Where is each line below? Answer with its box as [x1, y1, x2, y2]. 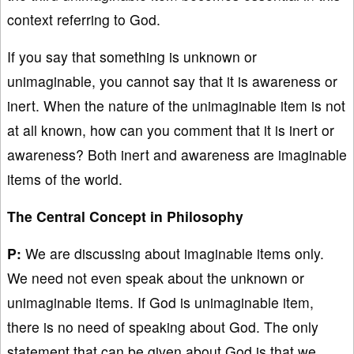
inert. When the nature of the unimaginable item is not [7, 95, 345, 115]
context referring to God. [7, 9, 160, 29]
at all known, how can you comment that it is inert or [7, 119, 334, 140]
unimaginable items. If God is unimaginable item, [7, 292, 314, 312]
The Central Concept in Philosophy [7, 205, 243, 226]
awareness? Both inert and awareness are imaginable [7, 144, 347, 164]
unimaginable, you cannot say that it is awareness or [7, 70, 337, 91]
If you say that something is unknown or [7, 46, 257, 66]
